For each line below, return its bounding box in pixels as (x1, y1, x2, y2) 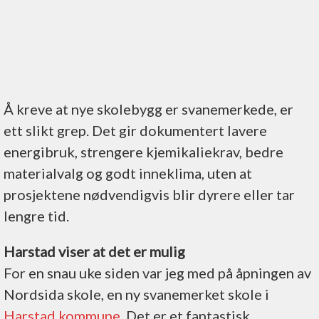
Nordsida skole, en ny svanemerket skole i (4, 285, 269, 303)
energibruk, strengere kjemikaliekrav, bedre (4, 142, 283, 160)
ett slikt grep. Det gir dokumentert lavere (4, 121, 267, 139)
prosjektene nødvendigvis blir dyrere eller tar (4, 185, 295, 203)
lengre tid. (4, 206, 72, 224)
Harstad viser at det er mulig (4, 242, 185, 260)
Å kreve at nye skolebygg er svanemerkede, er (4, 100, 293, 117)
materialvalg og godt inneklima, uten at (4, 164, 252, 182)
